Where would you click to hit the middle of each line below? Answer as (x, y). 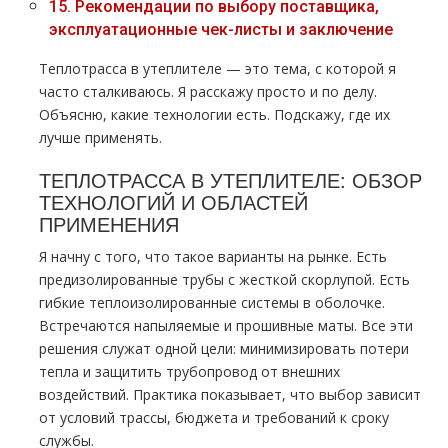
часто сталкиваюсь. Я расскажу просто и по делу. (208, 91)
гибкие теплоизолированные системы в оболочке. (212, 302)
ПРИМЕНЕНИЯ (109, 223)
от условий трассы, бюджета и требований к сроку (214, 417)
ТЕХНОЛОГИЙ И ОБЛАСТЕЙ (173, 201)
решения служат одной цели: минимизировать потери (224, 348)
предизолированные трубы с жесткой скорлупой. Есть (224, 279)
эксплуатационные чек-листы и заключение (221, 29)
